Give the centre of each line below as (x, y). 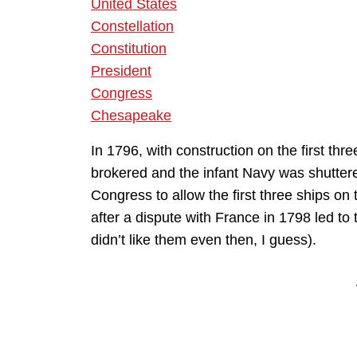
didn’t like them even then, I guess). (204, 239)
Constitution (129, 48)
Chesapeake (131, 115)
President (121, 71)
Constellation (132, 26)
